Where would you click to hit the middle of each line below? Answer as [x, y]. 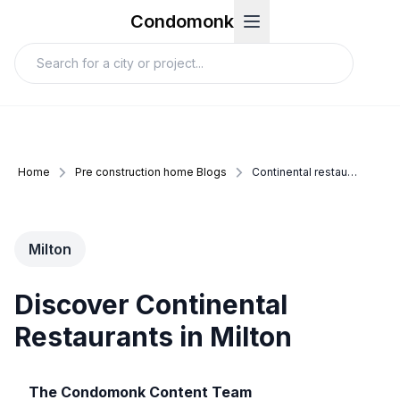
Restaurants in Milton [153, 337]
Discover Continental [151, 304]
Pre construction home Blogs [151, 172]
